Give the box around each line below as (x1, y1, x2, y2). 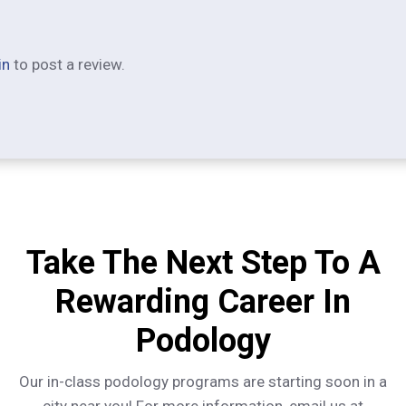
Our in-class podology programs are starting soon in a (19, 372, 387, 391)
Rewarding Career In (55, 283, 351, 322)
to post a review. (10, 54, 125, 73)
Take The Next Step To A (25, 244, 381, 283)
